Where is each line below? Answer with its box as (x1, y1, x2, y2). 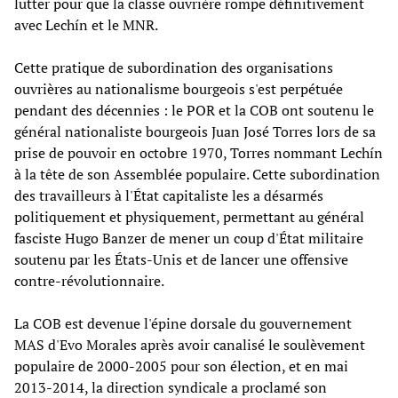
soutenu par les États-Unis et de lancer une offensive (14, 249, 348, 269)
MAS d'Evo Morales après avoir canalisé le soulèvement (14, 334, 365, 354)
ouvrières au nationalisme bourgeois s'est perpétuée (14, 78, 343, 99)
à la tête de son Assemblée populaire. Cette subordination (14, 163, 380, 184)
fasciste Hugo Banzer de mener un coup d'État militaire (14, 227, 363, 248)
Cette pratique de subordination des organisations (14, 57, 333, 77)
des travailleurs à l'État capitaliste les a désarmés (14, 185, 323, 205)
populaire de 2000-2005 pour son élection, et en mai (14, 355, 348, 376)
